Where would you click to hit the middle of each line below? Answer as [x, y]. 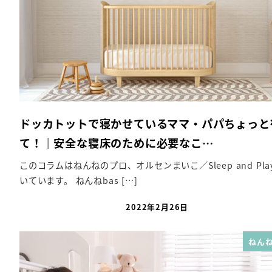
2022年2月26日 [157, 207]
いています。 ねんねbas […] [79, 181]
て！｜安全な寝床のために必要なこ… [117, 142]
